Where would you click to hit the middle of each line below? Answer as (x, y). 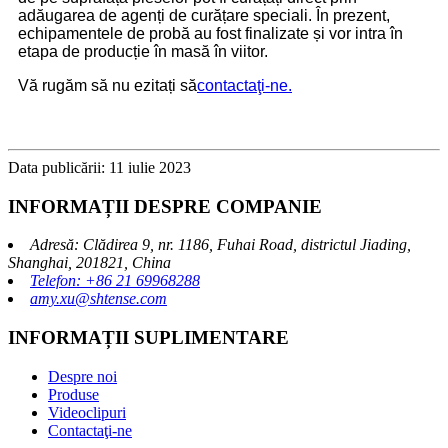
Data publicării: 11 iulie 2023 (99, 167)
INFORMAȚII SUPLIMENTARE (148, 338)
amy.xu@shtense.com (98, 299)
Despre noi (82, 376)
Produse (73, 394)
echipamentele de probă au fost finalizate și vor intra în (210, 33)
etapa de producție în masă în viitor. (143, 51)
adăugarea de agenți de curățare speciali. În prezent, (204, 15)
